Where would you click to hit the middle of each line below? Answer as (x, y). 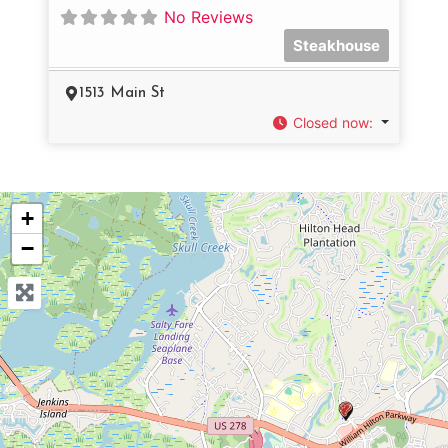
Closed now (331, 122)
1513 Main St (122, 93)
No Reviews (208, 16)
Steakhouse (336, 45)
